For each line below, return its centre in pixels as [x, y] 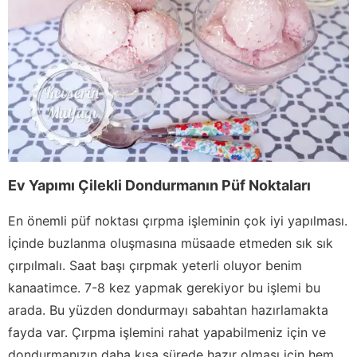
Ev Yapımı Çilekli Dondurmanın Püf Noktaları [159, 185]
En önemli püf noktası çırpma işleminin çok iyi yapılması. [178, 220]
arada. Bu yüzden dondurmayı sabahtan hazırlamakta [168, 310]
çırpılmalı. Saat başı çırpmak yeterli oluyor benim [155, 265]
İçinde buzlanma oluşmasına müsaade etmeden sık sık [171, 243]
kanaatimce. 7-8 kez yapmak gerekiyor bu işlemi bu [164, 287]
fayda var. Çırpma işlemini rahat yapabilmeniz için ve [167, 332]
